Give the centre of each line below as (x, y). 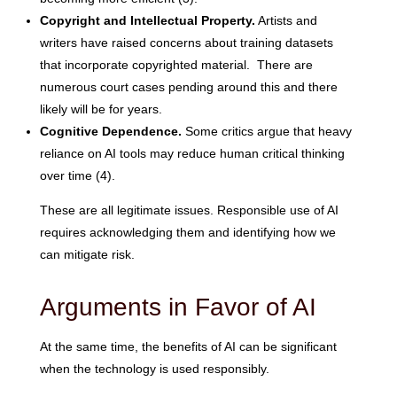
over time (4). (77, 175)
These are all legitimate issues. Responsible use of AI (189, 210)
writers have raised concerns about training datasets (186, 42)
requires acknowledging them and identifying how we (187, 232)
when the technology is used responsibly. (154, 368)
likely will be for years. (101, 109)
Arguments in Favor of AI (178, 307)
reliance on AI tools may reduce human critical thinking (192, 153)
